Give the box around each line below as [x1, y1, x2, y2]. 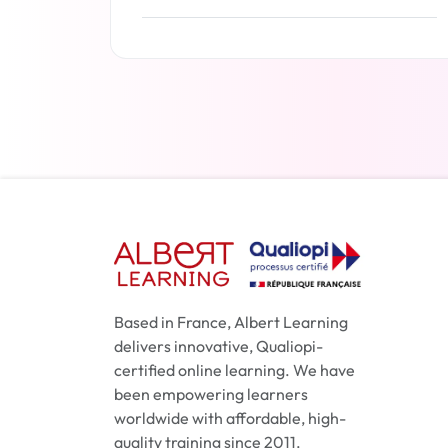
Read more [250, 78, 329, 99]
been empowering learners [114, 383, 308, 404]
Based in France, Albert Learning [114, 311, 348, 332]
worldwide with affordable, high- [114, 407, 346, 428]
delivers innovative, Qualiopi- [114, 335, 323, 356]
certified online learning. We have [114, 359, 355, 380]
